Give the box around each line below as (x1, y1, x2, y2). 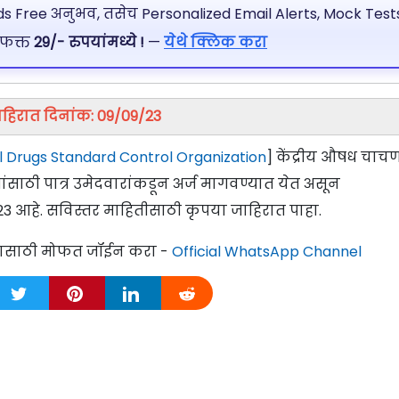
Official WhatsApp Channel (172, 240, 362, 262)
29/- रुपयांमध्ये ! (34, 32, 144, 53)
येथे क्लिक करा (164, 32, 267, 53)
